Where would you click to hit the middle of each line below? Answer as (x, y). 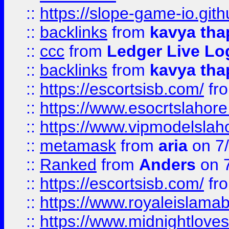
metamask (78, 146)
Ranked (68, 165)
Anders (167, 165)
